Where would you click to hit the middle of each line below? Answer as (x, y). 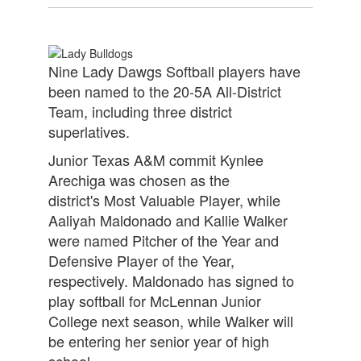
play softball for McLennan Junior (155, 301)
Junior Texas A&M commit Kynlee (156, 160)
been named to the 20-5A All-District (165, 91)
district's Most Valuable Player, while (164, 200)
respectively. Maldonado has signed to (171, 281)
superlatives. (93, 132)
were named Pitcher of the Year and (164, 241)
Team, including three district (140, 112)
